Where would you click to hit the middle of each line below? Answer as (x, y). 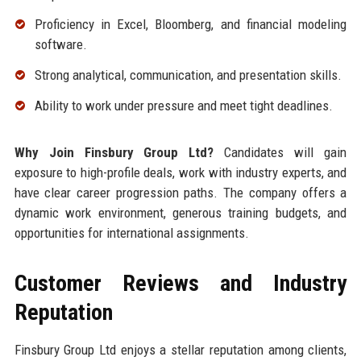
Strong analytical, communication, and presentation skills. (188, 75)
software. (60, 45)
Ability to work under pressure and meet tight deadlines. (183, 106)
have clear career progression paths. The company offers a (180, 193)
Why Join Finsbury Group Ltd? (114, 153)
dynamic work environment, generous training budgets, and (180, 213)
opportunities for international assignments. (131, 233)
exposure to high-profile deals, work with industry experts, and (180, 173)
